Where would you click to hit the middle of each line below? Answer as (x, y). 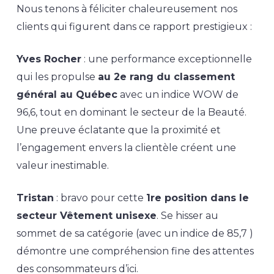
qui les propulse (57, 77)
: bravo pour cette (100, 198)
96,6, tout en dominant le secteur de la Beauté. (131, 112)
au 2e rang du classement (166, 77)
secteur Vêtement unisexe (86, 216)
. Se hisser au (187, 216)
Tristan (35, 198)
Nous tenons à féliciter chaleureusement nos (127, 9)
